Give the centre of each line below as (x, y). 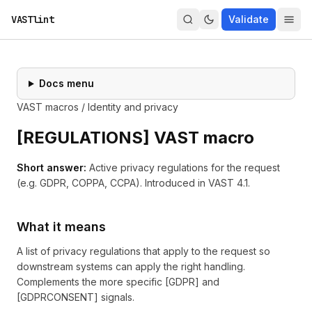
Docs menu (66, 83)
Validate (249, 19)
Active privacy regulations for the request (185, 167)
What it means (61, 227)
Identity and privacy (133, 107)
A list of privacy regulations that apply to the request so (143, 251)
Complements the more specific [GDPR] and (118, 282)
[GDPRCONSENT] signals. (76, 297)
